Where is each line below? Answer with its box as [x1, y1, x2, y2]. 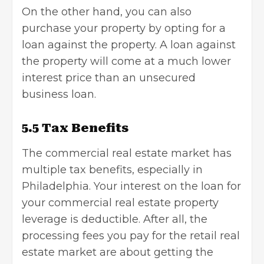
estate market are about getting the [22, 245, 213, 259]
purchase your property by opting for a [22, 21, 226, 35]
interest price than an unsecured [22, 71, 196, 84]
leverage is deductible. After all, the [22, 212, 207, 226]
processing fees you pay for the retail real [22, 229, 240, 242]
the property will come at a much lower [22, 54, 231, 68]
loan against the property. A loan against [22, 38, 236, 51]
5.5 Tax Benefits [22, 120, 131, 135]
